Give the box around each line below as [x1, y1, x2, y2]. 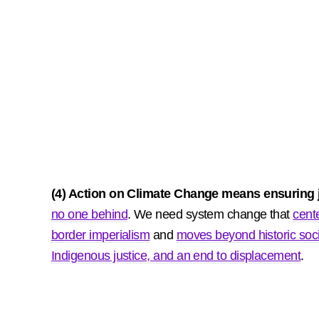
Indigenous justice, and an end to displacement [51, 249, 301, 263]
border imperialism [51, 228, 150, 242]
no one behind [51, 207, 127, 221]
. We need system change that [127, 207, 293, 221]
